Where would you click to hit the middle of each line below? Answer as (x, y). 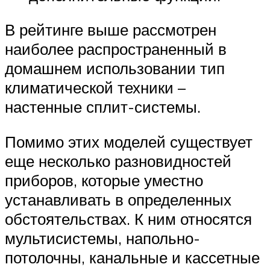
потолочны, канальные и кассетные (132, 258)
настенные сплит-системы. (103, 107)
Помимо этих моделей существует (129, 142)
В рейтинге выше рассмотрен (111, 30)
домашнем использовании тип (115, 68)
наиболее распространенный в (116, 49)
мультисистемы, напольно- (102, 238)
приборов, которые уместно (104, 181)
